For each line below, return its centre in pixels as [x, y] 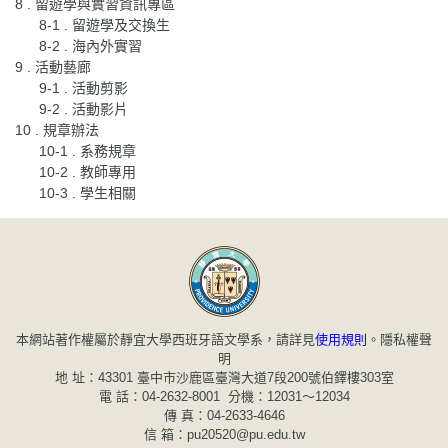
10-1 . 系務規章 [87, 150]
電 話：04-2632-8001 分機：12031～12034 [224, 396]
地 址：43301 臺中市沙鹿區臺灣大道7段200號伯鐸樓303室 [224, 377]
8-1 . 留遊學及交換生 [104, 24]
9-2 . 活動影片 [83, 108]
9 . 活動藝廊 [53, 66]
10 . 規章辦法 [57, 129]
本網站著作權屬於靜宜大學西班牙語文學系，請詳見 [165, 339]
